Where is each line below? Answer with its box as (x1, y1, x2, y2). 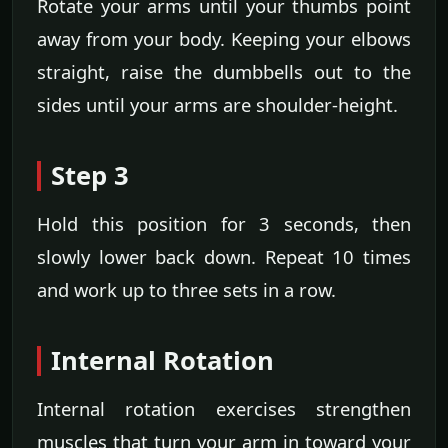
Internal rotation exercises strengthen (37, 396, 411, 422)
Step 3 (51, 158, 129, 194)
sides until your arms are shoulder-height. (37, 92, 398, 118)
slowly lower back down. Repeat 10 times (37, 244, 411, 270)
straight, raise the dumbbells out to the (37, 59, 411, 85)
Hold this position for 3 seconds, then (37, 211, 411, 237)
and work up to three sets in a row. (37, 277, 336, 303)
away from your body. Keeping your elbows (37, 26, 411, 52)
